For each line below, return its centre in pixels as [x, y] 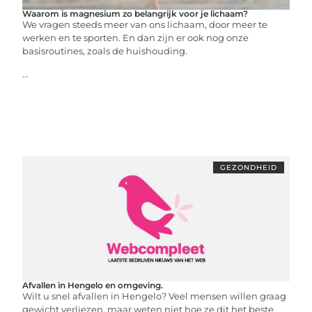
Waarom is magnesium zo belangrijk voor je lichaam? [135, 14]
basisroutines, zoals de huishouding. [105, 51]
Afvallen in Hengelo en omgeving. [93, 285]
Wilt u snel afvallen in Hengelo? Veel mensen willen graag [155, 296]
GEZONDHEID [248, 167]
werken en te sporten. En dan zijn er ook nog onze [136, 38]
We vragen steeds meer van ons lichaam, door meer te [145, 24]
